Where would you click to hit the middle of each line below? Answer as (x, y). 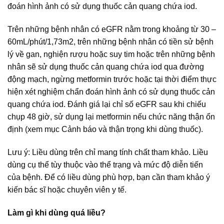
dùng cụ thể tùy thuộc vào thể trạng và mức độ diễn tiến (105, 165)
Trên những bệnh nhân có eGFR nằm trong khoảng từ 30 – (112, 29)
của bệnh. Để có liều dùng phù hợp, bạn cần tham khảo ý (109, 177)
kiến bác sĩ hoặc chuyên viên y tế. (67, 190)
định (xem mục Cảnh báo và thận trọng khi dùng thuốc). (105, 129)
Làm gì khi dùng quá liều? (56, 212)
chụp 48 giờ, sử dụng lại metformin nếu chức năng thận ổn (111, 117)
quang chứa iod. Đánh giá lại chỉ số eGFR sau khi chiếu (107, 104)
